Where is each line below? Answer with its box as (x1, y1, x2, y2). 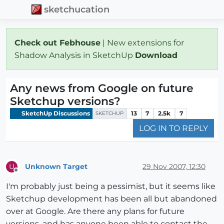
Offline (15, 170, 35, 178)
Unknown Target (25, 161, 87, 171)
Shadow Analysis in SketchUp (14, 50, 135, 60)
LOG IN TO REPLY (139, 123, 208, 133)
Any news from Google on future (10, 81, 193, 95)
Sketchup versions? (10, 94, 120, 108)
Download (135, 50, 180, 60)
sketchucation (44, 4, 110, 15)
